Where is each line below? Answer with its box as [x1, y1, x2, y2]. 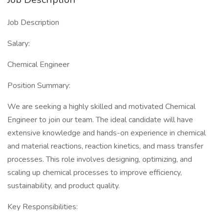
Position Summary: [7, 80, 70, 91]
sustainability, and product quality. [7, 180, 120, 191]
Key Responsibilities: [7, 201, 78, 212]
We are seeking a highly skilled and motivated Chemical [7, 101, 196, 112]
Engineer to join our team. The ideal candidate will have [7, 114, 193, 125]
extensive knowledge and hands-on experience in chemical [7, 128, 206, 138]
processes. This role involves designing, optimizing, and [7, 154, 192, 165]
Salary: [7, 38, 30, 49]
